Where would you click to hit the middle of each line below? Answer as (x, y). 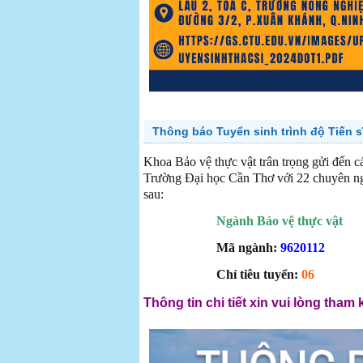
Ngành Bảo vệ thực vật (280, 221)
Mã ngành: (248, 248)
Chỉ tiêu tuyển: (259, 274)
